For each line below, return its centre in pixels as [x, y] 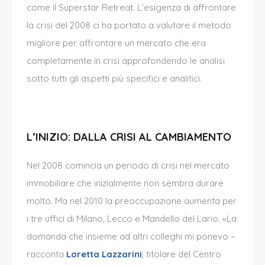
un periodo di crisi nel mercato [166, 166]
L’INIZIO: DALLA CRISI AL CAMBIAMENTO [129, 137]
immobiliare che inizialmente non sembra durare [125, 183]
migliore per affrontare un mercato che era [116, 43]
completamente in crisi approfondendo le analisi [126, 61]
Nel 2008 [46, 166]
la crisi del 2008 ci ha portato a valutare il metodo [129, 25]
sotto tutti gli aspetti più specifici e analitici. [114, 79]
